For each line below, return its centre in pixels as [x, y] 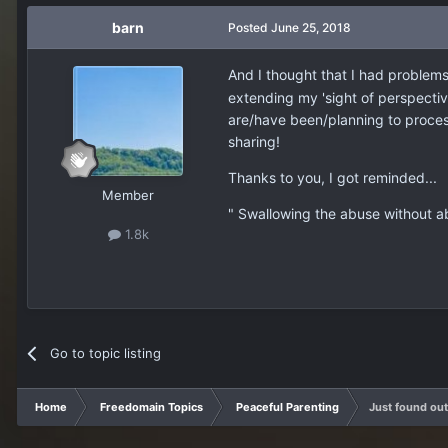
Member [128, 194]
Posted [249, 27]
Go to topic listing [106, 352]
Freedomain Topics [151, 406]
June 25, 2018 [311, 27]
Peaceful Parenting [287, 406]
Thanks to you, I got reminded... [332, 177]
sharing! [254, 141]
